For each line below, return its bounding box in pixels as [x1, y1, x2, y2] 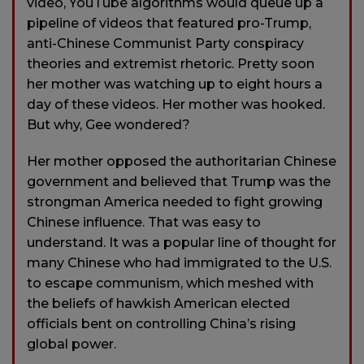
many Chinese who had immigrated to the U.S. [27, 254, 331, 271]
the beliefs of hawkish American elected [27, 295, 290, 311]
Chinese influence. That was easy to [27, 214, 261, 230]
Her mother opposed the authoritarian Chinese [27, 153, 336, 169]
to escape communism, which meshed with [27, 275, 314, 291]
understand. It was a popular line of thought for [27, 234, 336, 250]
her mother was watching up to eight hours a [27, 76, 323, 92]
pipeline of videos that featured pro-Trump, [27, 15, 311, 31]
